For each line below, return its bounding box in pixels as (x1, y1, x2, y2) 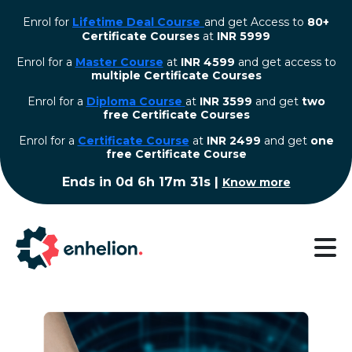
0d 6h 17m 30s (113, 174, 212, 189)
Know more (223, 175, 292, 189)
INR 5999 (217, 29, 270, 43)
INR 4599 (180, 55, 235, 69)
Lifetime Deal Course (72, 15, 200, 29)
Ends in (60, 174, 114, 189)
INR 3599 (199, 94, 252, 108)
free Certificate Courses (102, 108, 250, 122)
